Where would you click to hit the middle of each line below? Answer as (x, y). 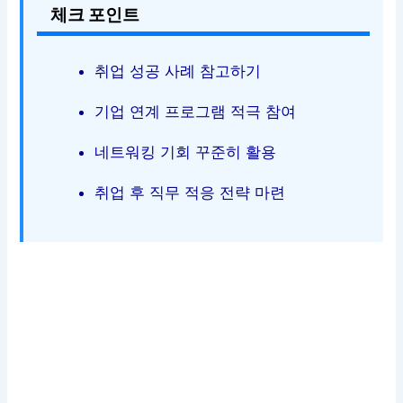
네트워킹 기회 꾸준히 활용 (186, 152)
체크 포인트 (95, 15)
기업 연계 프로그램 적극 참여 (196, 112)
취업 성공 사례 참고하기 (178, 72)
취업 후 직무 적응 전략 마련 (190, 193)
